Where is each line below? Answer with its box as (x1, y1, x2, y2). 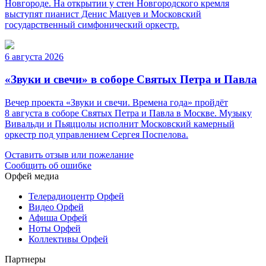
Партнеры (5, 254, 46, 264)
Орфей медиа (5, 170, 59, 181)
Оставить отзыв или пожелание (5, 149, 134, 160)
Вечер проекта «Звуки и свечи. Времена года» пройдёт (5, 97, 228, 107)
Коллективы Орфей (28, 233, 108, 244)
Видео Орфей (28, 201, 84, 212)
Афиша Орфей (28, 212, 87, 223)
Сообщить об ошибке (5, 160, 91, 170)
